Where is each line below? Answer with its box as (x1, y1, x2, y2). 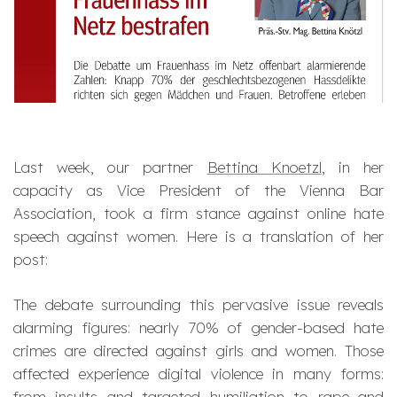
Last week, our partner (13, 158, 207, 176)
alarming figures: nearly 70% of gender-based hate (13, 318, 384, 337)
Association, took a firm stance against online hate (13, 204, 384, 222)
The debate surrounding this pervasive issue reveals (13, 295, 384, 314)
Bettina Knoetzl (206, 158, 322, 176)
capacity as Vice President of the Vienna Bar (13, 181, 384, 199)
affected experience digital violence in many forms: (13, 364, 384, 383)
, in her (321, 158, 385, 176)
